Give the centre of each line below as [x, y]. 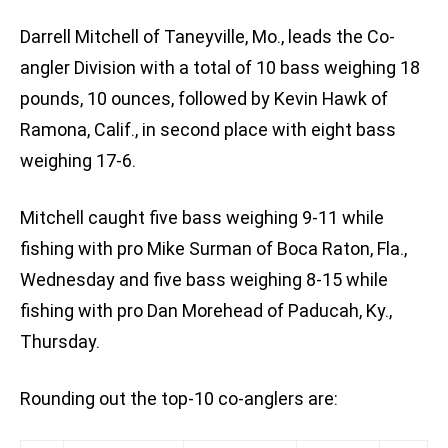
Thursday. [60, 342]
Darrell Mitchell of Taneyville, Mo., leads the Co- [207, 37]
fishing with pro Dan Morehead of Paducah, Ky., [206, 311]
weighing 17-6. [78, 161]
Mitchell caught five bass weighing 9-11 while [202, 218]
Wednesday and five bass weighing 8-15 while [204, 280]
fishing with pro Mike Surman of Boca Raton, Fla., [213, 249]
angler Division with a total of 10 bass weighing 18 [220, 68]
